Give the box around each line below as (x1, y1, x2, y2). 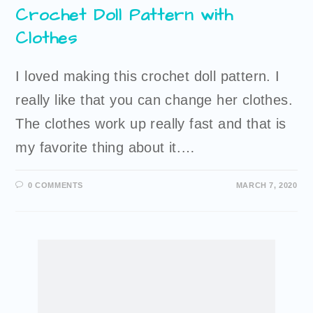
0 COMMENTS (28, 181, 84, 190)
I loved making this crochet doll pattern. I (15, 68, 280, 85)
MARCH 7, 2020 (235, 181, 298, 190)
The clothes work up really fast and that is (15, 116, 286, 132)
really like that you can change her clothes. (15, 92, 293, 108)
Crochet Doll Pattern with (15, 3, 233, 28)
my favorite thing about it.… (15, 140, 196, 156)
